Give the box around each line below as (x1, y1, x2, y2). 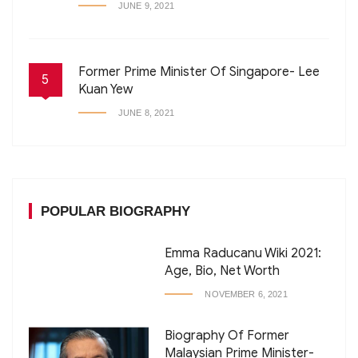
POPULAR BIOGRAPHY (41, 204, 190, 220)
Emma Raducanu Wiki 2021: (165, 245, 322, 262)
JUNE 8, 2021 (118, 108, 174, 118)
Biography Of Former (165, 328, 290, 344)
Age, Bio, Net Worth (165, 263, 280, 280)
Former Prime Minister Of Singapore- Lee (78, 64, 320, 81)
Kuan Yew (78, 82, 133, 98)
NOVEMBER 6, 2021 (205, 289, 288, 300)
